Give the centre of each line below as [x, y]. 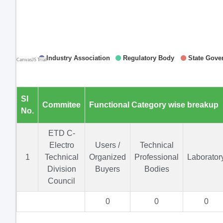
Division [61, 169]
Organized [108, 157]
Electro [61, 145]
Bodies [157, 169]
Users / [108, 145]
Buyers [108, 169]
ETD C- [61, 133]
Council [61, 181]
